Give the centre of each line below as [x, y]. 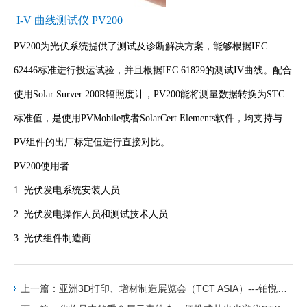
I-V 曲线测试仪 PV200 [70, 20]
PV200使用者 [41, 166]
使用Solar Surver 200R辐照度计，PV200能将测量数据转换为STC [149, 94]
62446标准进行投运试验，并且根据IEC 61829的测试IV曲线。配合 [153, 70]
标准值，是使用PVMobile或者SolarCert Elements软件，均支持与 [148, 118]
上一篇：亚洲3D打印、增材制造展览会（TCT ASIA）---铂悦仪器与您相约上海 [282, 288]
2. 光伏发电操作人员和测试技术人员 [91, 214]
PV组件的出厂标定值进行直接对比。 [92, 142]
